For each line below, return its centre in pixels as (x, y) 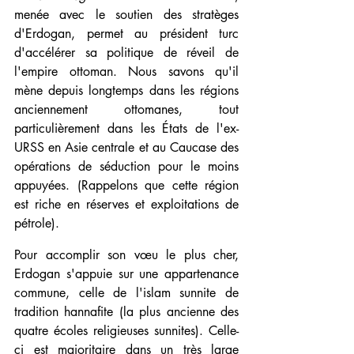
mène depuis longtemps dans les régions (126, 91)
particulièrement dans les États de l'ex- (126, 129)
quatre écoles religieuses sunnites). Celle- (126, 331)
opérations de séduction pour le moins (126, 167)
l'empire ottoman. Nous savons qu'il (126, 72)
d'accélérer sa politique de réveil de (126, 53)
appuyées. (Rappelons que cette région (126, 186)
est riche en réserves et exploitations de (126, 205)
